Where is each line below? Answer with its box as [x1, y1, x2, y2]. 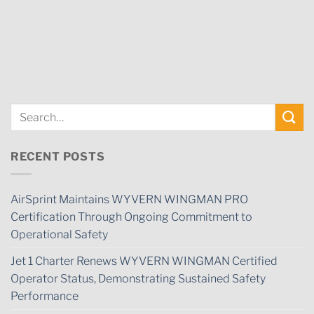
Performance [11, 289, 78, 303]
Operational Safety [11, 227, 108, 241]
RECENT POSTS [11, 150, 105, 164]
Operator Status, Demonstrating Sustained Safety [11, 271, 266, 285]
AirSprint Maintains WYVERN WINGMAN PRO [11, 192, 248, 206]
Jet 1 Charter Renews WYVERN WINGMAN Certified [11, 254, 278, 268]
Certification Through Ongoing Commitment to [11, 210, 252, 224]
